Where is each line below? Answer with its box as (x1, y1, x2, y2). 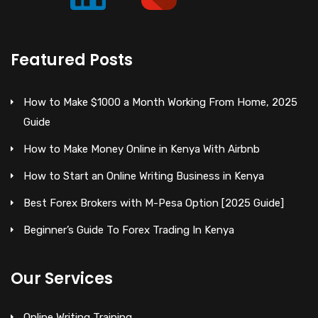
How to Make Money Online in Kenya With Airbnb (23, 142, 260, 155)
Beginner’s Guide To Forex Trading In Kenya (23, 223, 234, 236)
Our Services (11, 267, 113, 290)
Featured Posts (11, 48, 133, 71)
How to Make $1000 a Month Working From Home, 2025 (23, 95, 297, 109)
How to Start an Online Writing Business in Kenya (23, 169, 264, 182)
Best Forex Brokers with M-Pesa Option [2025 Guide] (23, 196, 284, 209)
